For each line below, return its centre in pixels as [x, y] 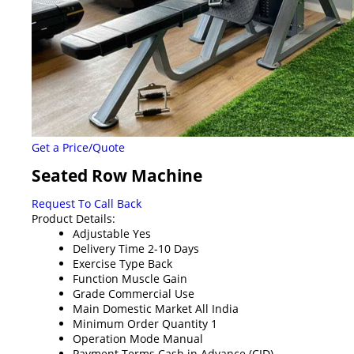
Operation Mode [116, 338]
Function [96, 278]
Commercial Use [151, 293]
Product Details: [73, 218]
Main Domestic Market [132, 308]
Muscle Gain [154, 278]
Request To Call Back [87, 203]
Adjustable [101, 233]
